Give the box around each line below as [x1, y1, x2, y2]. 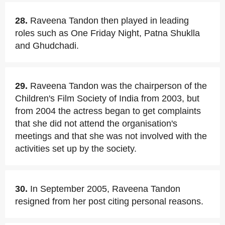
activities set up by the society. [15, 144, 137, 154]
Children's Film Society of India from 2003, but [15, 93, 199, 103]
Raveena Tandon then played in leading [30, 16, 189, 26]
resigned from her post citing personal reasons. [15, 196, 203, 206]
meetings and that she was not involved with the [15, 131, 207, 141]
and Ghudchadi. [15, 41, 79, 51]
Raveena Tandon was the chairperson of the [30, 81, 207, 91]
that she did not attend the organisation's [15, 119, 177, 129]
